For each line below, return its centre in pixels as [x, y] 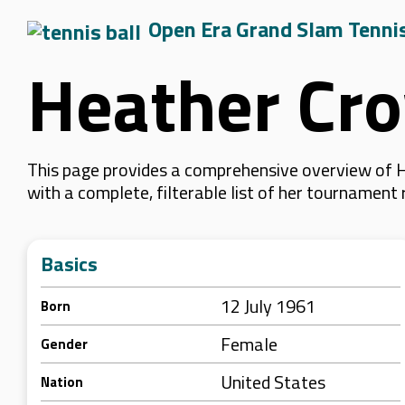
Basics [69, 264]
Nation [62, 382]
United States [273, 382]
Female [249, 344]
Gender [64, 344]
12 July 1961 [268, 306]
